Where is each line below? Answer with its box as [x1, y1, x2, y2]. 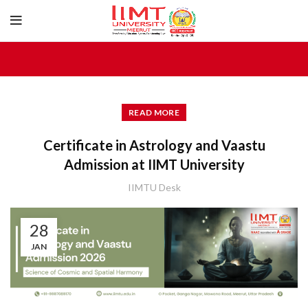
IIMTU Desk [127, 181, 181, 193]
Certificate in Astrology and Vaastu [43, 137, 265, 153]
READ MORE [129, 107, 179, 118]
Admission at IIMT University [63, 156, 245, 173]
